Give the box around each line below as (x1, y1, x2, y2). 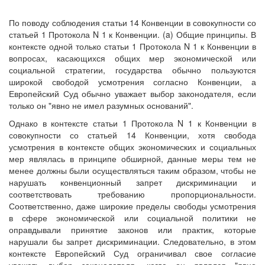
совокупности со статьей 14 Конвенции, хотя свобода (9, 129, 256, 141)
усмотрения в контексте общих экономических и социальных (9, 141, 256, 153)
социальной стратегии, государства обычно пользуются (9, 64, 256, 76)
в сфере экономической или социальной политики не (9, 212, 256, 224)
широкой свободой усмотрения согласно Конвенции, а (9, 76, 256, 88)
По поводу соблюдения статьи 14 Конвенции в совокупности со (9, 17, 256, 29)
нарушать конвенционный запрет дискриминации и (9, 176, 256, 189)
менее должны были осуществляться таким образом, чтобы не (9, 164, 256, 177)
